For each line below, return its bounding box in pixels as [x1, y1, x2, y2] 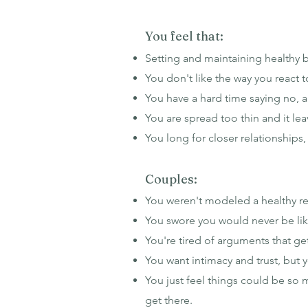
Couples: [145, 171, 197, 187]
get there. [145, 294, 192, 307]
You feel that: [145, 28, 223, 44]
